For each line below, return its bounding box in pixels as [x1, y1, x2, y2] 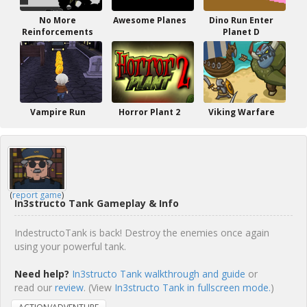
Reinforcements [22, 26, 93, 38]
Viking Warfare [208, 106, 275, 118]
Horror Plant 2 [119, 106, 180, 118]
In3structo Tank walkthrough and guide [72, 267, 245, 280]
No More [39, 14, 76, 26]
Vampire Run [29, 106, 86, 118]
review [55, 281, 84, 294]
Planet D [223, 26, 260, 38]
